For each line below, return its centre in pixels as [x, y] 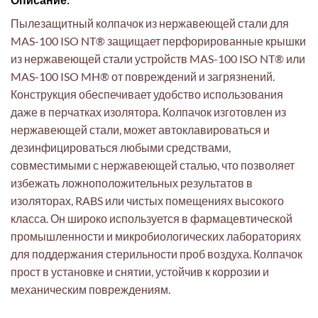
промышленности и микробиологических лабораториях [156, 236]
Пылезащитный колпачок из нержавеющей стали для [150, 23]
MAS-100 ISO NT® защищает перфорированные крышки [158, 40]
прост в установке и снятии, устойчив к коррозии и [140, 271]
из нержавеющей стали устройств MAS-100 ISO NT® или [158, 58]
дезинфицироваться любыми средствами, [121, 147]
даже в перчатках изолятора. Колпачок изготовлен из [148, 111]
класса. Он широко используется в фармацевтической [152, 218]
